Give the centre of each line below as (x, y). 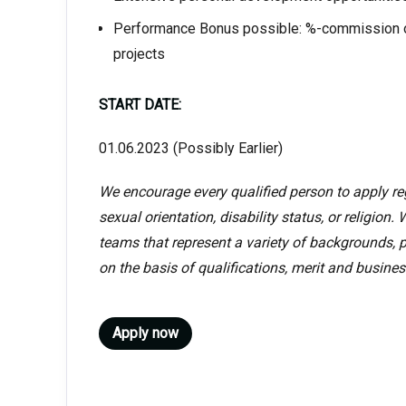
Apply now (145, 333)
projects (139, 54)
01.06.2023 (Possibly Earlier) (190, 148)
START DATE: (140, 105)
